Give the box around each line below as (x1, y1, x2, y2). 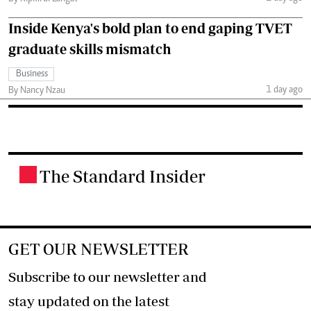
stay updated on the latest (8, 293, 169, 309)
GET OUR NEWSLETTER (8, 239, 189, 258)
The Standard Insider (40, 166, 205, 186)
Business (16, 69, 48, 79)
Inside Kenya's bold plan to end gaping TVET (8, 20, 292, 36)
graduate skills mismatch (8, 41, 171, 57)
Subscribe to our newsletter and (8, 269, 207, 285)
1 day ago (265, 85, 303, 95)
